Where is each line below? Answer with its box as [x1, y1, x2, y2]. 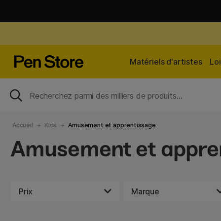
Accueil [12, 121, 33, 129]
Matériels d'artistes [130, 57, 202, 67]
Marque [131, 186, 159, 197]
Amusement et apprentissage [68, 121, 156, 129]
